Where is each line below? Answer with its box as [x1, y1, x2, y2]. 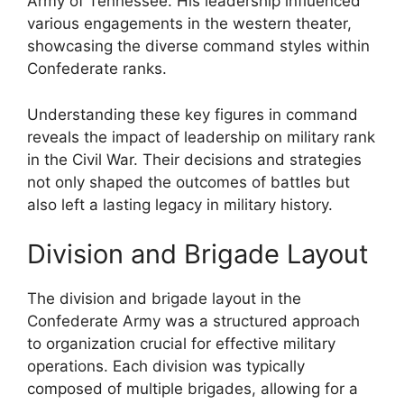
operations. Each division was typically [27, 357, 305, 375]
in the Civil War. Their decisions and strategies [27, 150, 362, 169]
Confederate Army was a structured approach [27, 312, 360, 330]
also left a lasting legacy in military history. [27, 195, 333, 214]
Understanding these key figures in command [27, 105, 358, 124]
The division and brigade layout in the [27, 289, 301, 308]
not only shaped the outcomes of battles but [27, 172, 350, 191]
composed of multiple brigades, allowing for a [27, 380, 358, 398]
